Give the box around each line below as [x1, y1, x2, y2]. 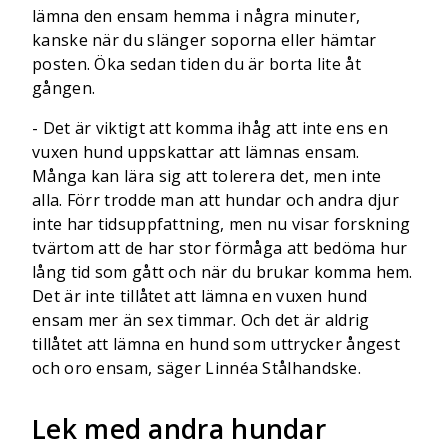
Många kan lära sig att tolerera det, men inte [32, 165, 382, 187]
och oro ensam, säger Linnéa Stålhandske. [32, 357, 361, 379]
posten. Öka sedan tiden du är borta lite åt [32, 53, 361, 75]
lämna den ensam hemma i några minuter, [32, 5, 361, 27]
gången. [32, 77, 96, 99]
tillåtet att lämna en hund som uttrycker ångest [32, 333, 401, 355]
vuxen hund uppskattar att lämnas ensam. [32, 141, 360, 163]
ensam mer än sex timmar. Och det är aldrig [32, 309, 370, 331]
